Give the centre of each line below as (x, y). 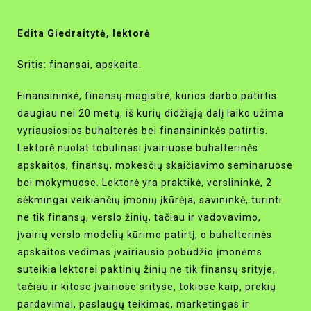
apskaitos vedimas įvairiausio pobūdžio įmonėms (140, 252)
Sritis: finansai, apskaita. (79, 65)
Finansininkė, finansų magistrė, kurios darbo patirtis (147, 96)
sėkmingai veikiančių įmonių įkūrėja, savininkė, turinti (150, 200)
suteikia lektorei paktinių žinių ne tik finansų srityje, (146, 270)
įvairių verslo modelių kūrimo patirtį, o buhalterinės (145, 235)
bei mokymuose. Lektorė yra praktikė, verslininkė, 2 (145, 183)
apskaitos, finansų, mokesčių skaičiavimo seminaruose (155, 166)
